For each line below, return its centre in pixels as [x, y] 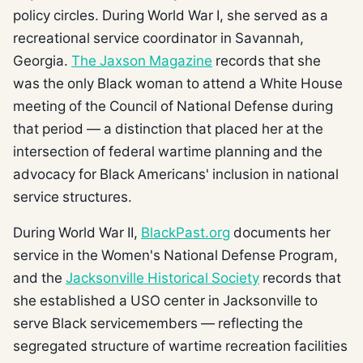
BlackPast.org [186, 232]
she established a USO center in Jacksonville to [165, 300]
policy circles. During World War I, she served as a [171, 15]
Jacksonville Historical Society [162, 277]
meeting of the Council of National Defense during [173, 105]
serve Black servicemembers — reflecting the [158, 322]
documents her [280, 232]
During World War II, [77, 232]
